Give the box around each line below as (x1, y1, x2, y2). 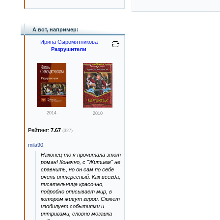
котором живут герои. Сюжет (41, 196, 120, 202)
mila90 (28, 142, 43, 148)
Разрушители (51, 46, 86, 52)
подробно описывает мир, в (41, 189, 112, 194)
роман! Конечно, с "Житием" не (41, 159, 120, 165)
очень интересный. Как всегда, (41, 174, 120, 180)
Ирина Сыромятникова (40, 39, 98, 45)
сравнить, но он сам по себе (41, 166, 114, 172)
